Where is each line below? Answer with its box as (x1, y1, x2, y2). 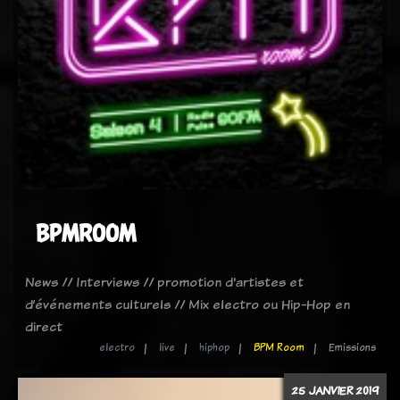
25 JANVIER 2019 (292, 382, 379, 398)
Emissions (329, 340, 376, 354)
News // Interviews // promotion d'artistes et (25, 272, 304, 291)
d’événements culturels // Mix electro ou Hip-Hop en (25, 295, 350, 313)
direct (25, 317, 62, 336)
